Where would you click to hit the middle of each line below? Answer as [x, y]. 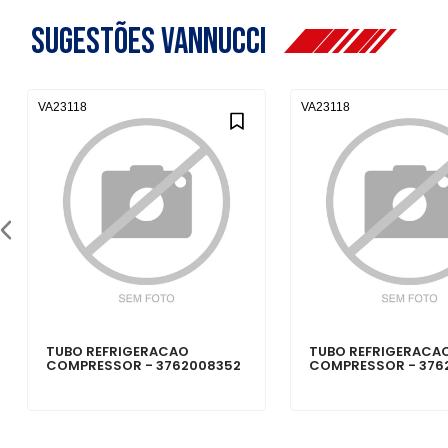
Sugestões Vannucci [157, 43]
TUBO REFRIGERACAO [118, 352]
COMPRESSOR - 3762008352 [144, 366]
